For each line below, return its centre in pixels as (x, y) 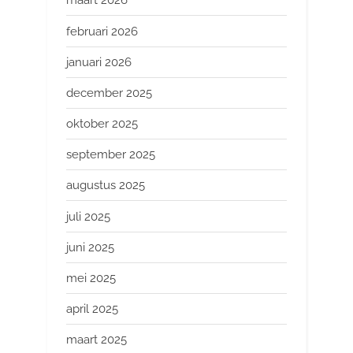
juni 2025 (90, 247)
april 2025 (92, 308)
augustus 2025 (106, 186)
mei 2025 (91, 278)
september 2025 (111, 155)
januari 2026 (99, 62)
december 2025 (109, 93)
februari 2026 (102, 31)
